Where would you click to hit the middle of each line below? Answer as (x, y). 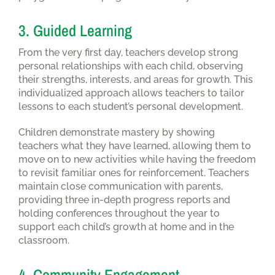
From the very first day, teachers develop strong (128, 52)
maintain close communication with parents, (121, 186)
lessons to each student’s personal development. (131, 106)
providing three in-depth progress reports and (124, 199)
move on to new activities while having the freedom (137, 159)
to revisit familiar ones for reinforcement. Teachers (134, 172)
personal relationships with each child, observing (131, 66)
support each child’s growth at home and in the (126, 227)
